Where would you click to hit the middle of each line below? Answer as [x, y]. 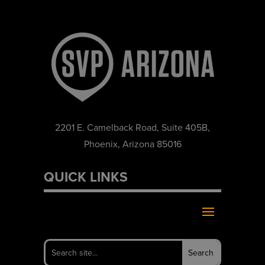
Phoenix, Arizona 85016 [132, 144]
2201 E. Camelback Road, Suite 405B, [132, 127]
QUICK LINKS [86, 177]
